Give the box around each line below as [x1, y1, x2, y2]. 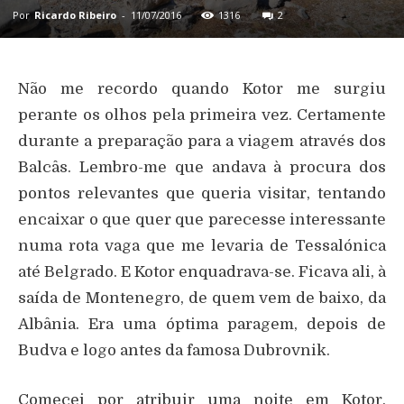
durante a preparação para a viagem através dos [18, 133, 386, 151]
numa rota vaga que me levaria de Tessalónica [18, 237, 386, 255]
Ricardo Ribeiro [34, 8, 116, 23]
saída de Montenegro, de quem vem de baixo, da [18, 289, 386, 308]
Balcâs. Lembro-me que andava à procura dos [18, 159, 386, 177]
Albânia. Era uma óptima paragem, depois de [18, 316, 386, 334]
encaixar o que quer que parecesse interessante [18, 211, 386, 229]
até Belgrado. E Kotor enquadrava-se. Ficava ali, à [18, 263, 386, 281]
